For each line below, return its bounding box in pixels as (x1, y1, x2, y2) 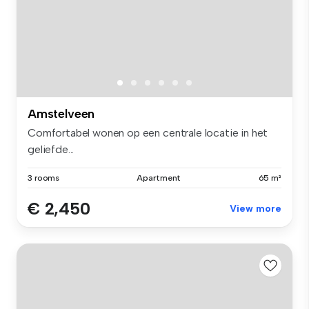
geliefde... (28, 143, 74, 157)
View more (230, 203, 281, 215)
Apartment (137, 173, 181, 183)
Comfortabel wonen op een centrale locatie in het (28, 126, 268, 140)
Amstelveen (28, 106, 95, 122)
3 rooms (28, 173, 60, 183)
